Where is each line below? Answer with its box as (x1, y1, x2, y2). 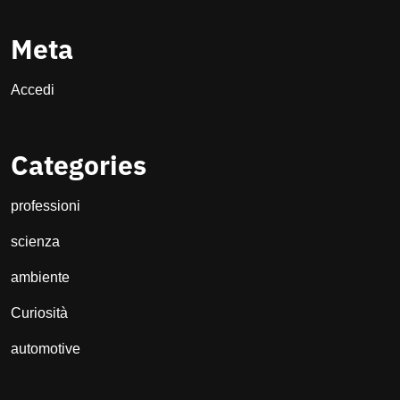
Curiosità (11, 305, 68, 321)
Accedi (11, 82, 54, 98)
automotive (11, 341, 80, 357)
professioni (11, 198, 80, 214)
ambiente (11, 270, 70, 286)
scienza (11, 234, 60, 250)
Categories (11, 147, 146, 183)
